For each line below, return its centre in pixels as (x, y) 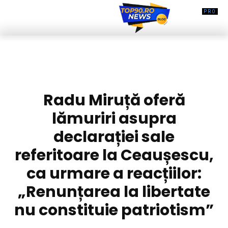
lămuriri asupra (114, 118)
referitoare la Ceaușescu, (114, 155)
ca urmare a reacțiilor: (114, 173)
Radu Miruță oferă (114, 100)
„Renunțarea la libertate (114, 192)
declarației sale (114, 137)
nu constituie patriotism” (114, 210)
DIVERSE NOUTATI (114, 73)
